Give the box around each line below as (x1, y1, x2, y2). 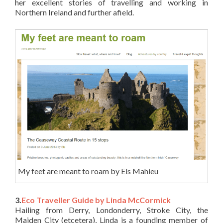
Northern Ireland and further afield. (15, 7, 134, 17)
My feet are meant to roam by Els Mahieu (17, 166, 158, 176)
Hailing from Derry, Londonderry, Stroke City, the (15, 205, 208, 215)
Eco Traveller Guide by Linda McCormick (21, 195, 171, 205)
